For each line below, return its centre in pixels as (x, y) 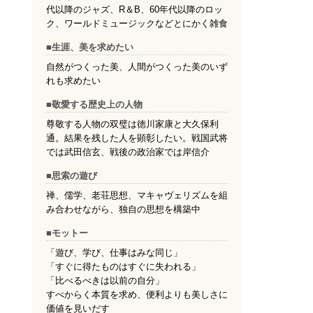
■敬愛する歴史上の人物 (94, 105)
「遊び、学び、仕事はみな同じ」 (114, 253)
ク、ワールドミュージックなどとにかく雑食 (137, 24)
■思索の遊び (72, 176)
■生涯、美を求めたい (90, 48)
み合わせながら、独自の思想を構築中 (123, 210)
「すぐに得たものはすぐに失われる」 (123, 267)
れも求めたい (73, 81)
